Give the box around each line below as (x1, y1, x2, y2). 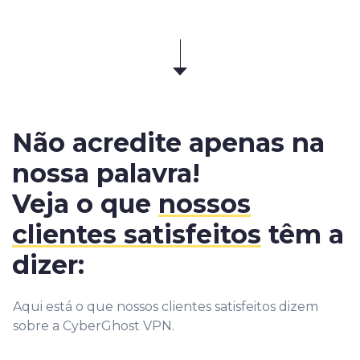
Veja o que (12, 187, 158, 219)
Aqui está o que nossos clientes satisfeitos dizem (13, 298, 318, 314)
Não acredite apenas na (12, 126, 325, 158)
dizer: (12, 248, 84, 280)
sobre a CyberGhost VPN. (13, 317, 174, 333)
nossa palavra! (12, 157, 200, 189)
